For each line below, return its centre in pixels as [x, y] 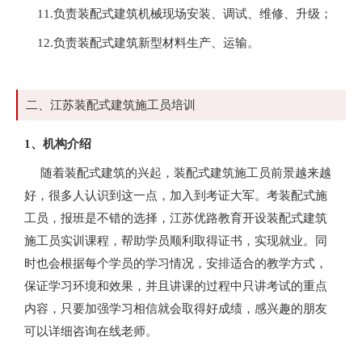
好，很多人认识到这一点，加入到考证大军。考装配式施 [176, 195]
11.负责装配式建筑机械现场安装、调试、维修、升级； [178, 13]
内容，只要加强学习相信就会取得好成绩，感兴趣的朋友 [176, 308]
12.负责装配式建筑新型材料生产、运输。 [142, 42]
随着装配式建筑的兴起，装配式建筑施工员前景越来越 [178, 173]
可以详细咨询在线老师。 [91, 331]
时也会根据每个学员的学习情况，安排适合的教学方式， [176, 263]
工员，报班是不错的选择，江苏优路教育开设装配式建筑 [176, 218]
